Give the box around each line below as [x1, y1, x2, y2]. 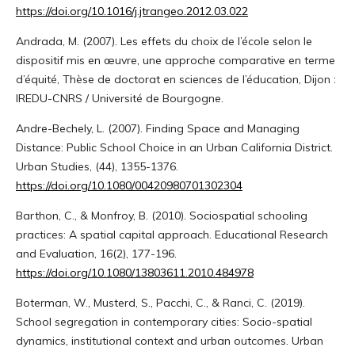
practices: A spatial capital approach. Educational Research [15, 227, 328, 242]
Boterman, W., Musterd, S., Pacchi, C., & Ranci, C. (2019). [15, 295, 305, 310]
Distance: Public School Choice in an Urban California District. [15, 139, 333, 155]
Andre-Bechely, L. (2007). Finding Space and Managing [15, 120, 300, 136]
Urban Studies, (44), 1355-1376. [15, 158, 178, 174]
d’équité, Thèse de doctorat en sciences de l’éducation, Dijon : [15, 71, 336, 86]
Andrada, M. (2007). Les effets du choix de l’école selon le [15, 33, 312, 48]
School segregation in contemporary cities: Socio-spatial [15, 314, 312, 329]
